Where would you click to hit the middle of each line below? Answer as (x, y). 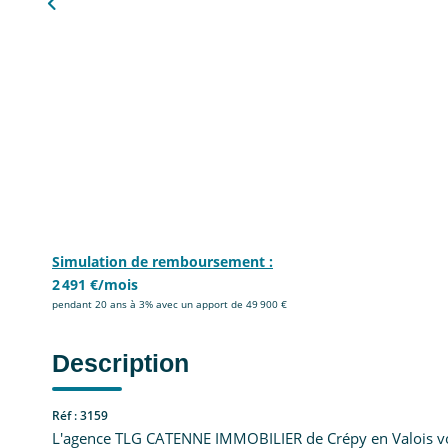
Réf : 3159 (80, 416)
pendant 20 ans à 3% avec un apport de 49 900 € (169, 304)
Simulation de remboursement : (162, 262)
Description (120, 363)
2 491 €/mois (95, 285)
